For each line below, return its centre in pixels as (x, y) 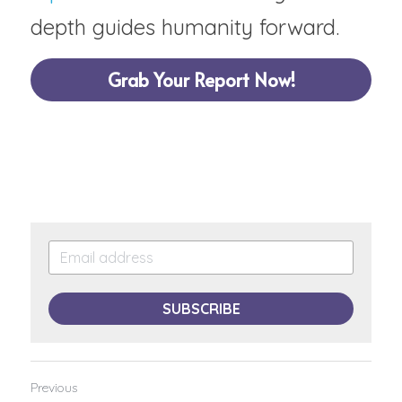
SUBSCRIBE (201, 308)
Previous (54, 387)
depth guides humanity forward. (185, 26)
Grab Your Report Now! (201, 79)
